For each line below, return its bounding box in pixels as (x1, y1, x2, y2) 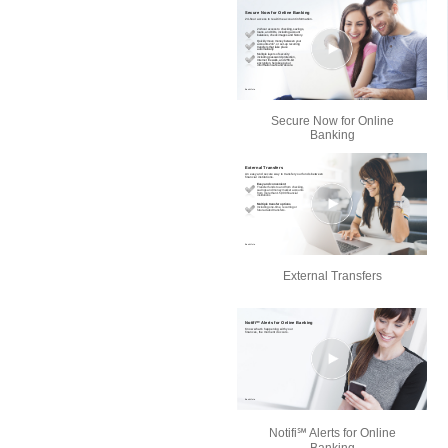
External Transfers (282, 269, 382, 284)
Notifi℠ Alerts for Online (268, 426, 396, 441)
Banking (309, 128, 355, 143)
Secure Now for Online (270, 114, 394, 129)
